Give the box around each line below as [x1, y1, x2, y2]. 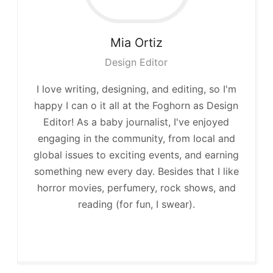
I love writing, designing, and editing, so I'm [36, 83, 236, 96]
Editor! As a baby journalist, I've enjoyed [43, 116, 230, 129]
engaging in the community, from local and [37, 132, 235, 145]
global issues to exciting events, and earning [34, 149, 239, 161]
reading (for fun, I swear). [77, 198, 195, 211]
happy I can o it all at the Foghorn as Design [34, 99, 239, 112]
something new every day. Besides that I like [34, 165, 239, 178]
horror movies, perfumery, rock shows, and [37, 182, 236, 194]
